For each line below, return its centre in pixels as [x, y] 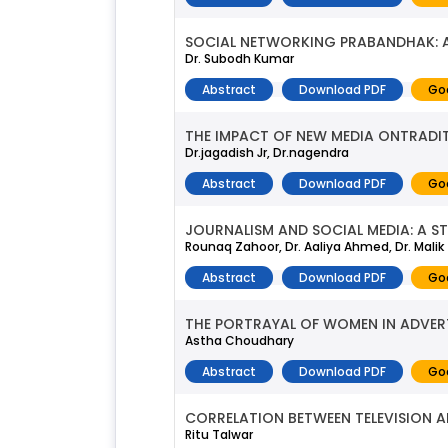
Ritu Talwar [219, 434]
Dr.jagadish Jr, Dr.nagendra [267, 152]
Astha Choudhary [239, 340]
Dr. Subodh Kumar [239, 58]
